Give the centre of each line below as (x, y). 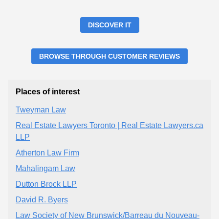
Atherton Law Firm (47, 153)
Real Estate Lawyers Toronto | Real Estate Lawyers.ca (109, 126)
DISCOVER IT (109, 25)
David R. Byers (42, 200)
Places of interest (48, 92)
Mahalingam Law (45, 169)
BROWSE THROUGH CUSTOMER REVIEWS (109, 56)
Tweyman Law (41, 110)
